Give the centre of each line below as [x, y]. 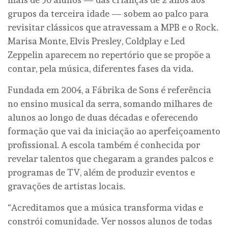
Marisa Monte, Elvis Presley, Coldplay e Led [96, 41]
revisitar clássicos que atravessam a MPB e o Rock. [113, 27]
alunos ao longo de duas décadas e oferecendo [103, 118]
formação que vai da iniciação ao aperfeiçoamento [114, 131]
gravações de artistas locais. [66, 186]
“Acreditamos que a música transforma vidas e [105, 208]
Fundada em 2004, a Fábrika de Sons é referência [109, 90]
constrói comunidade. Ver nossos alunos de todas [110, 221]
